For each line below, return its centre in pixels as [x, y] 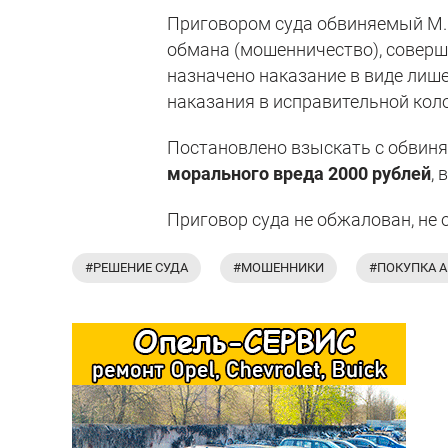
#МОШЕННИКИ [278, 267]
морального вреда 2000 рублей [299, 173]
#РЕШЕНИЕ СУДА [136, 267]
